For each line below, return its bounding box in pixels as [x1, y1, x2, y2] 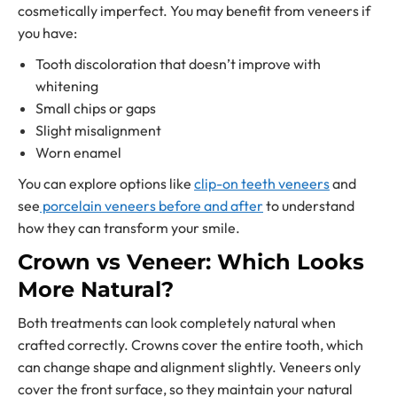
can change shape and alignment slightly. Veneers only [18, 357, 361, 376]
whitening [35, 76, 98, 95]
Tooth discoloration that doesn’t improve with [35, 54, 321, 73]
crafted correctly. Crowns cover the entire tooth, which [18, 335, 363, 354]
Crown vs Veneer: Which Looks [18, 248, 364, 275]
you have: [18, 23, 77, 42]
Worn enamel [35, 143, 121, 161]
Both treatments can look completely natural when [18, 313, 336, 331]
